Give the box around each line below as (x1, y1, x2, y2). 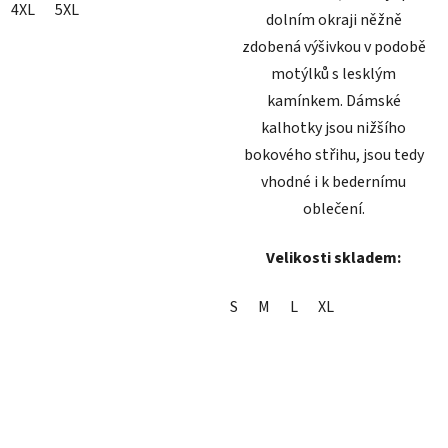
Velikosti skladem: (266, 247, 401, 270)
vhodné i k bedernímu (261, 171, 406, 194)
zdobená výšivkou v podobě (241, 36, 426, 59)
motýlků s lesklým (271, 63, 396, 86)
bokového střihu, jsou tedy (243, 144, 424, 167)
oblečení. (302, 198, 365, 221)
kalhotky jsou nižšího (261, 117, 406, 140)
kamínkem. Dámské (266, 90, 401, 113)
